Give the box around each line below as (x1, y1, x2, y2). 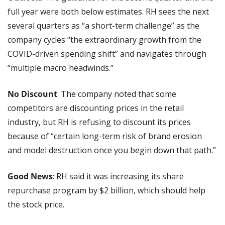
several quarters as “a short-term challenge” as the (8, 20, 199, 31)
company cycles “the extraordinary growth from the (8, 34, 201, 45)
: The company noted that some (57, 88, 176, 99)
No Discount (8, 88, 57, 99)
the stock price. (8, 198, 64, 210)
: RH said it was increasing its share (53, 170, 184, 182)
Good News (8, 170, 53, 182)
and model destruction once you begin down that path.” (8, 144, 216, 156)
